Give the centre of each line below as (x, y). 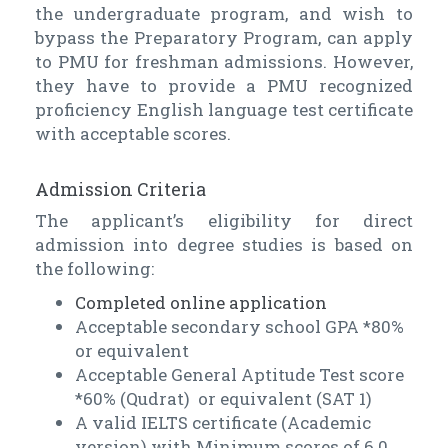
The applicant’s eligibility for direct (224, 221)
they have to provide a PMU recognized (224, 86)
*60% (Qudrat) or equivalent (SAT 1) (223, 399)
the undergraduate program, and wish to (224, 14)
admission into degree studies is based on (224, 245)
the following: (94, 269)
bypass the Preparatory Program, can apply (224, 38)
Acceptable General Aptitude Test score (239, 375)
